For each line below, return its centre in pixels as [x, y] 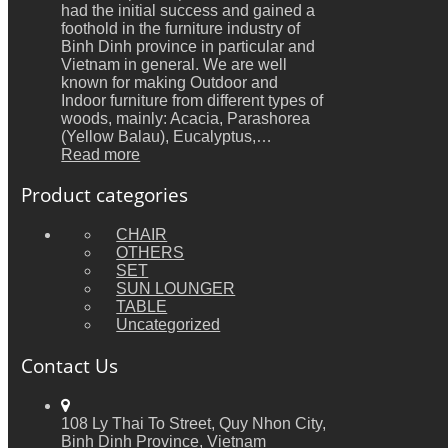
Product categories [105, 195]
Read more [101, 154]
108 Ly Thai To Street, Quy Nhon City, [194, 423]
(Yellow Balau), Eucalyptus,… [167, 136]
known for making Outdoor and [170, 82]
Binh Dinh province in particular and [188, 46]
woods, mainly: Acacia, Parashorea [186, 118]
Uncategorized [168, 325]
